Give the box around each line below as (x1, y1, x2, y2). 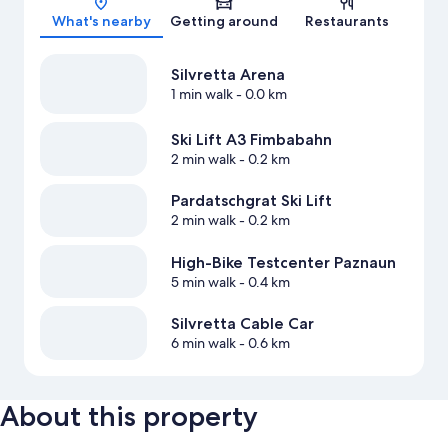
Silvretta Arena (170, 65, 285, 85)
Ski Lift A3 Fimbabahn (170, 130, 332, 150)
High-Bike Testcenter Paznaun (170, 252, 396, 272)
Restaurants (304, 12, 389, 31)
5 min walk (170, 272, 236, 291)
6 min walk (170, 334, 236, 353)
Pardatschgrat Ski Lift (170, 191, 332, 211)
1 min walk (170, 85, 233, 104)
